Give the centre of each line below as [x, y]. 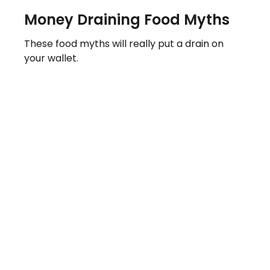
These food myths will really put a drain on [124, 43]
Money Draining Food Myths [127, 19]
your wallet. [51, 58]
